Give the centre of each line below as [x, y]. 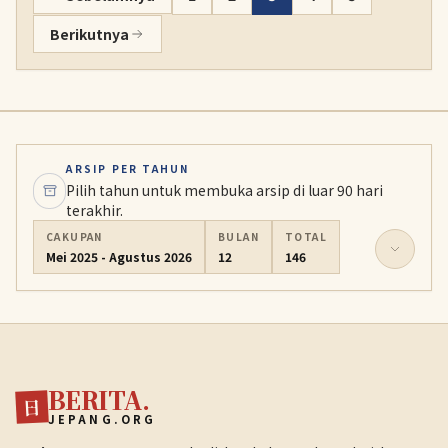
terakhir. [95, 210]
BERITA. [99, 399]
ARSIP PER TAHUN [128, 168]
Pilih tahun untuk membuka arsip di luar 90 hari [225, 190]
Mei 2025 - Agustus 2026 [119, 256]
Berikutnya [89, 34]
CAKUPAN [74, 236]
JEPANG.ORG [102, 419]
